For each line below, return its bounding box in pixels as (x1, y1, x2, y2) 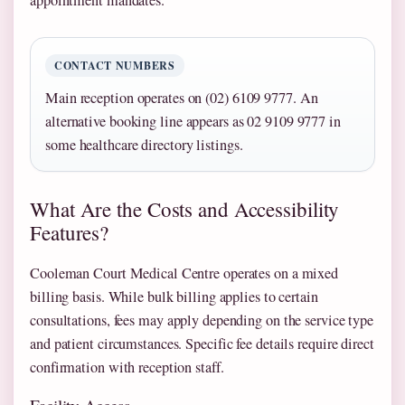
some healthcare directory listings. (45, 134, 243, 155)
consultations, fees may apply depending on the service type (30, 309, 374, 330)
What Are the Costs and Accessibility (30, 194, 340, 222)
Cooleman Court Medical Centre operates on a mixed (30, 262, 339, 283)
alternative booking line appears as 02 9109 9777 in (45, 110, 341, 131)
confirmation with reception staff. (30, 356, 224, 377)
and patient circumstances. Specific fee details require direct (30, 333, 374, 353)
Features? (30, 218, 109, 246)
